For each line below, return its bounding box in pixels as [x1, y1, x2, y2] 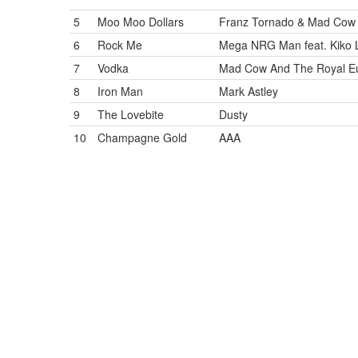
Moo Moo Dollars [97, 14, 184, 30]
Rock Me [97, 37, 142, 53]
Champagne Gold [97, 129, 187, 145]
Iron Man [97, 83, 143, 99]
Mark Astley [219, 83, 278, 99]
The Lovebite [97, 106, 164, 122]
